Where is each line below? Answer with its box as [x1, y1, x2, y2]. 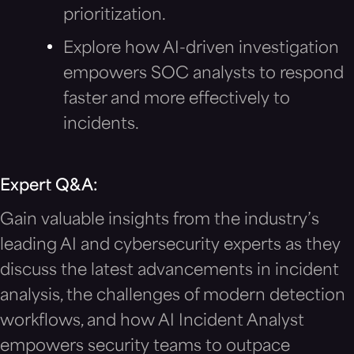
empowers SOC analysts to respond [63, 66, 344, 82]
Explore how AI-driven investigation [63, 40, 339, 57]
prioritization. [63, 7, 166, 24]
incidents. [63, 116, 139, 133]
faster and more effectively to [63, 91, 290, 107]
